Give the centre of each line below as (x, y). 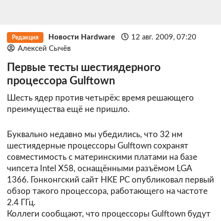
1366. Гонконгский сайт (54, 180)
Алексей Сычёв (44, 49)
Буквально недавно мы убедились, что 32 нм (95, 134)
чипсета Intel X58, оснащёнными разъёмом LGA (99, 168)
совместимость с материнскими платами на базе (102, 157)
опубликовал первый (172, 180)
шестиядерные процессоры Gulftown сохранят (98, 146)
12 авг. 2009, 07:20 (164, 37)
